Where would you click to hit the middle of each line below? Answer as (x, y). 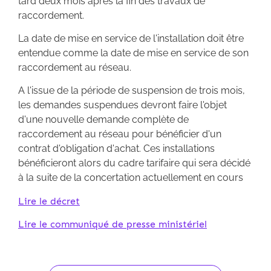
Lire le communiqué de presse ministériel (113, 224)
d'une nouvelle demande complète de (103, 120)
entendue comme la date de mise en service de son (133, 53)
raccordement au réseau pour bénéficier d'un (120, 134)
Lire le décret (49, 201)
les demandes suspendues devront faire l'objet (122, 105)
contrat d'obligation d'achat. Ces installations (116, 149)
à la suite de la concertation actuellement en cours (131, 178)
